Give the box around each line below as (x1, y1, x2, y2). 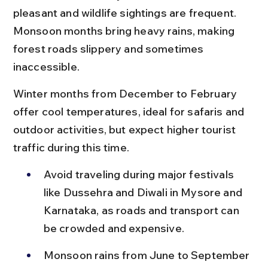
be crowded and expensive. (43, 221, 184, 235)
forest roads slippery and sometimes (13, 42, 206, 56)
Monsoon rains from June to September (43, 248, 252, 262)
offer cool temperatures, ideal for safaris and (13, 105, 247, 118)
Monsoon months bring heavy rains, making (13, 24, 237, 38)
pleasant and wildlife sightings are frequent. (13, 6, 239, 20)
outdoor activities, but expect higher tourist (13, 123, 239, 136)
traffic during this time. (13, 141, 129, 154)
